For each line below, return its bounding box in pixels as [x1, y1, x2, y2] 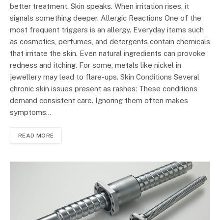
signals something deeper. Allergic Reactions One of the [10, 14, 201, 23]
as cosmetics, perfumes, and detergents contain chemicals [10, 37, 210, 46]
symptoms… [10, 108, 52, 117]
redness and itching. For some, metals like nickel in [10, 61, 181, 70]
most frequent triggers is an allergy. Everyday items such [10, 26, 204, 34]
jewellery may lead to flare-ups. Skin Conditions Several [10, 73, 199, 82]
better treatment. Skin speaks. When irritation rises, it [10, 2, 189, 11]
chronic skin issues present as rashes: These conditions [10, 84, 197, 93]
